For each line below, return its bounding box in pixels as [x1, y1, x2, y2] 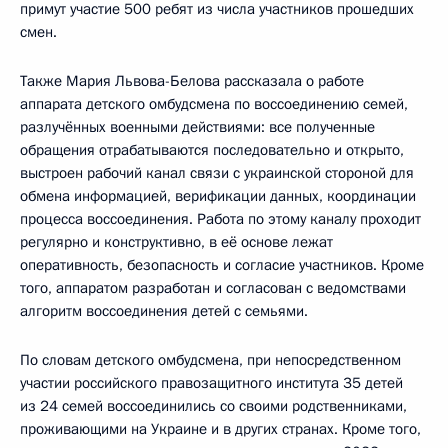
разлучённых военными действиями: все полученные [20, 117, 375, 138]
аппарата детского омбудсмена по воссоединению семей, [20, 94, 408, 115]
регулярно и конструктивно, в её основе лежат [20, 232, 333, 253]
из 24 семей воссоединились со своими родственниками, [20, 396, 407, 417]
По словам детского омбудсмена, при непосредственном [20, 350, 401, 371]
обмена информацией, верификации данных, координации [20, 186, 416, 207]
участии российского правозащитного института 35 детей [20, 373, 403, 394]
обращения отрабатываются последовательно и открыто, [20, 140, 404, 161]
